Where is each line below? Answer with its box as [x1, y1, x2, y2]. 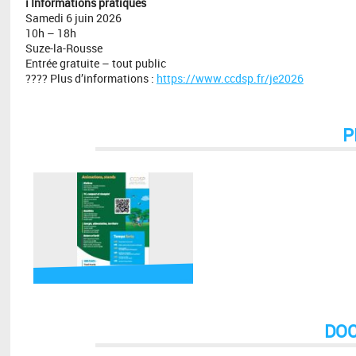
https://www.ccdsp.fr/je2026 [156, 70, 304, 86]
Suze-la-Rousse [25, 40, 103, 56]
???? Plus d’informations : [25, 70, 157, 86]
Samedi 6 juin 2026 [25, 10, 122, 25]
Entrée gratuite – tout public [25, 55, 166, 71]
